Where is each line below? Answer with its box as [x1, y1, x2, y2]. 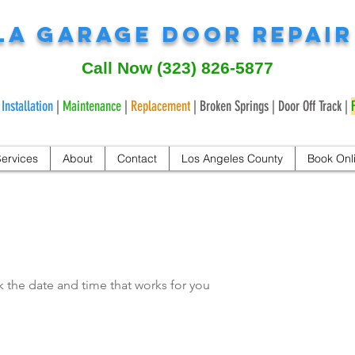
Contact [116, 151, 157, 166]
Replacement [130, 97, 190, 115]
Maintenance [62, 97, 121, 115]
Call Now [82, 59, 157, 77]
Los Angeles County [181, 151, 283, 166]
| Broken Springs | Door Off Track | [189, 97, 351, 115]
